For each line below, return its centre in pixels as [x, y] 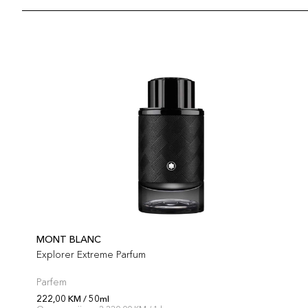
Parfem [52, 282]
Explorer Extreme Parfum [91, 254]
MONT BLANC [69, 239]
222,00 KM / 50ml [73, 298]
